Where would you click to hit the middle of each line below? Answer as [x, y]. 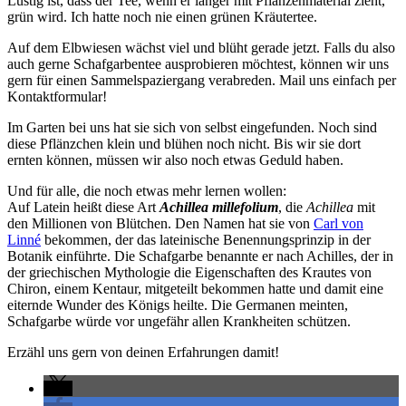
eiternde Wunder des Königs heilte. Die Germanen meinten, [178, 304]
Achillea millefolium [219, 207]
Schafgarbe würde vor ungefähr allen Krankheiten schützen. [179, 321]
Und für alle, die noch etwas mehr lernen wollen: [147, 190]
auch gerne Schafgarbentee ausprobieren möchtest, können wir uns [198, 63]
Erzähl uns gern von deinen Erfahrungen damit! [143, 352]
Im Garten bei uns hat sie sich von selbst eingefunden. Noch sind [192, 127]
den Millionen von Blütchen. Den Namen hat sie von [160, 223]
